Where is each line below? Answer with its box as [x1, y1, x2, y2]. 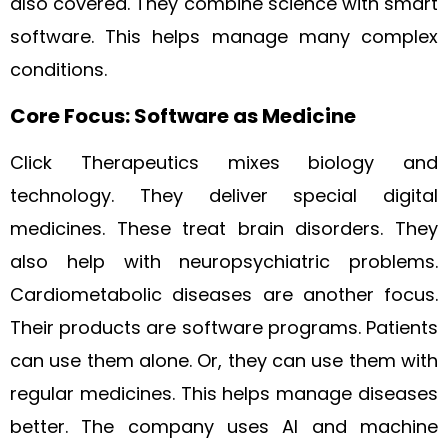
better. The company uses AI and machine [10, 414, 438, 439]
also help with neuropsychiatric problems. [10, 249, 438, 274]
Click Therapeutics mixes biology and [10, 150, 438, 175]
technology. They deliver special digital [10, 183, 438, 208]
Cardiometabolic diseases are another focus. [10, 282, 438, 307]
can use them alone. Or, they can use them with [10, 348, 438, 373]
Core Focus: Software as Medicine [10, 102, 356, 130]
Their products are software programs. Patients [10, 315, 438, 340]
